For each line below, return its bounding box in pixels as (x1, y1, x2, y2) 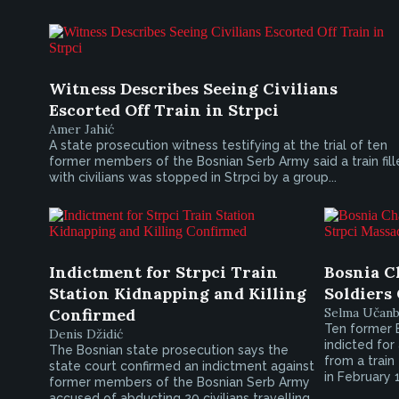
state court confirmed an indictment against (49, 359, 314, 373)
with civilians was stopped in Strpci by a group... (49, 170, 337, 184)
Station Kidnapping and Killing (49, 283, 306, 304)
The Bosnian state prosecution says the (49, 343, 289, 357)
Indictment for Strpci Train (49, 262, 278, 282)
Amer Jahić (49, 121, 114, 137)
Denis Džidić (49, 326, 123, 342)
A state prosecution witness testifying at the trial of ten (49, 138, 387, 152)
